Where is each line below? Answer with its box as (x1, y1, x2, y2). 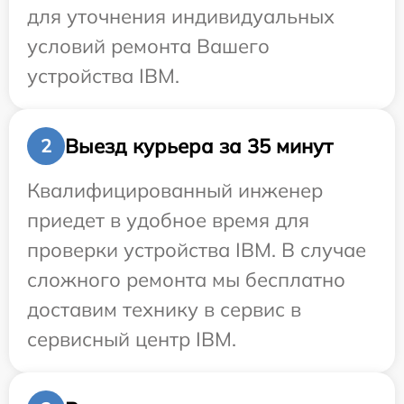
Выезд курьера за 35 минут (65, 133, 333, 159)
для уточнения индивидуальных (27, 4, 335, 30)
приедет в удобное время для (27, 207, 309, 234)
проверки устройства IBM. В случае (27, 237, 366, 263)
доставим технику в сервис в (27, 297, 301, 323)
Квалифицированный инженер (27, 178, 323, 204)
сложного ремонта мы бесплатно (27, 267, 345, 293)
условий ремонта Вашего (27, 33, 270, 60)
